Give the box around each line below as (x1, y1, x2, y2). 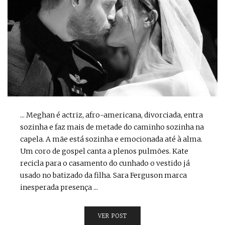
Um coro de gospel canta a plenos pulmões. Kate (20, 147, 188, 156)
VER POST (97, 212, 128, 220)
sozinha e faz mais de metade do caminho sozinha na (20, 123, 204, 132)
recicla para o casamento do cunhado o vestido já (20, 159, 190, 168)
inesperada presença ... (20, 183, 98, 192)
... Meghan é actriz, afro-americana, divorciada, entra (20, 110, 203, 120)
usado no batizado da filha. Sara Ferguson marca (20, 171, 187, 180)
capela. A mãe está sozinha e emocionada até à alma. (20, 135, 202, 144)
